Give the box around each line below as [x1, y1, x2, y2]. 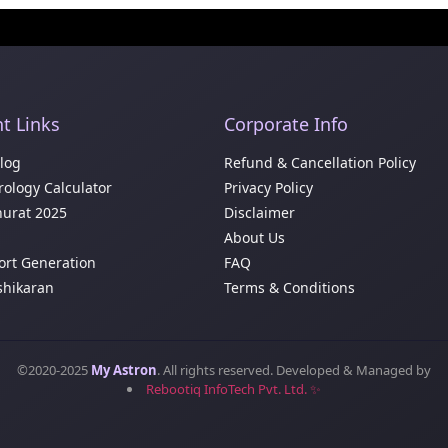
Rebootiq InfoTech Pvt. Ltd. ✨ [146, 380, 321, 399]
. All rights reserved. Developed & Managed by [157, 361, 431, 380]
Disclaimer [224, 203, 295, 223]
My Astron [91, 361, 157, 380]
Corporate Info [224, 112, 348, 137]
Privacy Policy [224, 178, 313, 198]
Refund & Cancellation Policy [224, 153, 416, 173]
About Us [224, 228, 285, 248]
